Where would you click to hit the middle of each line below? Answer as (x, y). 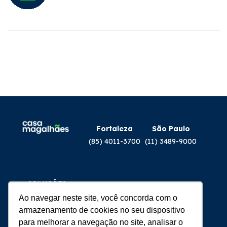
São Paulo (171, 128)
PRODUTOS (48, 193)
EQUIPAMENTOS (58, 203)
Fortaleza (115, 128)
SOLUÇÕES (47, 183)
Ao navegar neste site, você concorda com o (98, 198)
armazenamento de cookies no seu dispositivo (102, 210)
